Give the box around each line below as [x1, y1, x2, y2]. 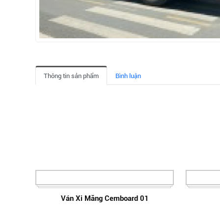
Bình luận [115, 72, 141, 80]
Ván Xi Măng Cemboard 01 [60, 193, 149, 203]
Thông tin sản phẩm [44, 72, 99, 80]
